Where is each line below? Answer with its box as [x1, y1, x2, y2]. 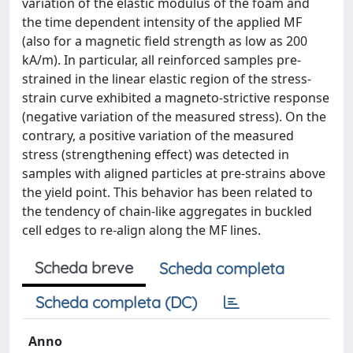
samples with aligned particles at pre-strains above [22, 165, 325, 182]
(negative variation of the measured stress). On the [22, 108, 326, 125]
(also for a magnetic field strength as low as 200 [22, 32, 307, 50]
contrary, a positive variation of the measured [22, 127, 294, 144]
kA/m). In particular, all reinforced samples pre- [22, 51, 301, 69]
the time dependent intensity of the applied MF [22, 13, 302, 31]
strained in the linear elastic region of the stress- [22, 70, 311, 87]
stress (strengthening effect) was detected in [22, 146, 289, 163]
